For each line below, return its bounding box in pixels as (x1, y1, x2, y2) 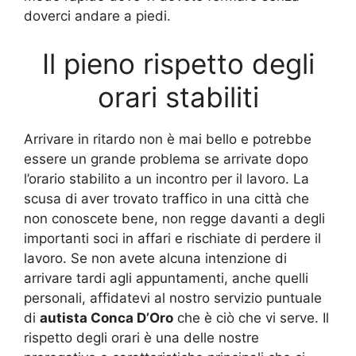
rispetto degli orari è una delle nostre (24, 329, 259, 346)
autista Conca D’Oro (40, 309, 173, 326)
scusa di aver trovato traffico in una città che (24, 190, 309, 207)
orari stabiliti (97, 79, 259, 114)
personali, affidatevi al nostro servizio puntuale (24, 289, 322, 306)
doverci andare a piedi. (24, 8, 171, 25)
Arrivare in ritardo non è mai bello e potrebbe (24, 130, 311, 147)
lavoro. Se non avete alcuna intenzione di (24, 250, 287, 266)
